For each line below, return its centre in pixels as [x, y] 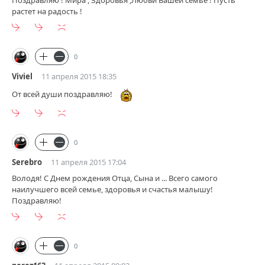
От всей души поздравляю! [63, 94]
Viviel [22, 76]
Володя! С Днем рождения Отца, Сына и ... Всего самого [115, 178]
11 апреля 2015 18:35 [79, 76]
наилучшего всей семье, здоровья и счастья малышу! [112, 190]
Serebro [27, 162]
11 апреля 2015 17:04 [88, 162]
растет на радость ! [47, 11]
